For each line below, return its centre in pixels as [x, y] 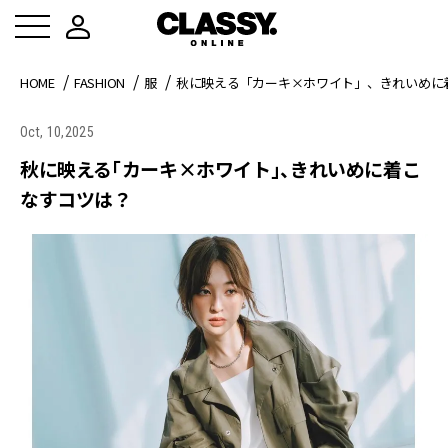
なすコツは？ [76, 198]
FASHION [99, 82]
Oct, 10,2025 [57, 132]
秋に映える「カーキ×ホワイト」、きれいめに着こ [220, 168]
